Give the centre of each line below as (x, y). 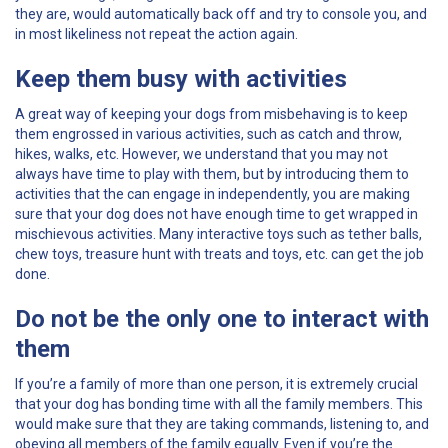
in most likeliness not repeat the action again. (158, 33)
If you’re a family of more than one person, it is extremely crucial (216, 383)
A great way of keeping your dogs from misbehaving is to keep (211, 113)
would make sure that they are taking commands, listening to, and (222, 423)
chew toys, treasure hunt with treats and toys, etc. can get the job (219, 253)
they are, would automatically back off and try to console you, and (221, 13)
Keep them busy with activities (184, 78)
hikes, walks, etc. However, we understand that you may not (201, 153)
